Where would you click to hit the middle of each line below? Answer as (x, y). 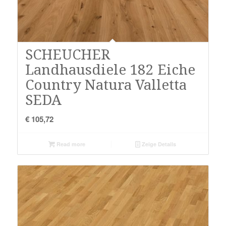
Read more (70, 144)
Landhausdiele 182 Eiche (110, 70)
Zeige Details (158, 144)
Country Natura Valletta (106, 85)
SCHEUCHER (67, 55)
